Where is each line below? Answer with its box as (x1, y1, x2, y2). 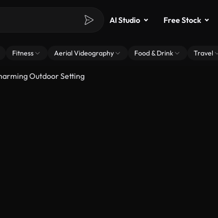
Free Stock (163, 15, 201, 25)
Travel (194, 49, 213, 57)
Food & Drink (134, 49, 173, 57)
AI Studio (109, 15, 140, 25)
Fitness (12, 49, 34, 57)
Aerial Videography (54, 49, 114, 57)
